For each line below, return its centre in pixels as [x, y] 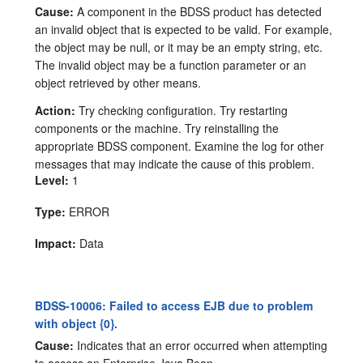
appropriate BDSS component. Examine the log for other [180, 146]
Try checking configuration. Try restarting [182, 111]
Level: [52, 180]
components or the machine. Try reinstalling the [157, 128]
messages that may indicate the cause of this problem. [175, 164]
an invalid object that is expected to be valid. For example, [184, 30]
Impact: [56, 243]
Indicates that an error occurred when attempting [201, 346]
